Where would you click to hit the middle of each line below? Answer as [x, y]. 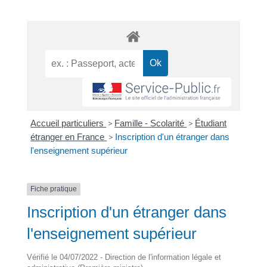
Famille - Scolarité [151, 123]
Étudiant [211, 123]
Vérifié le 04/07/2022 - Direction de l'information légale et [124, 257]
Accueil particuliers [69, 123]
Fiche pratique [53, 189]
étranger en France [69, 137]
